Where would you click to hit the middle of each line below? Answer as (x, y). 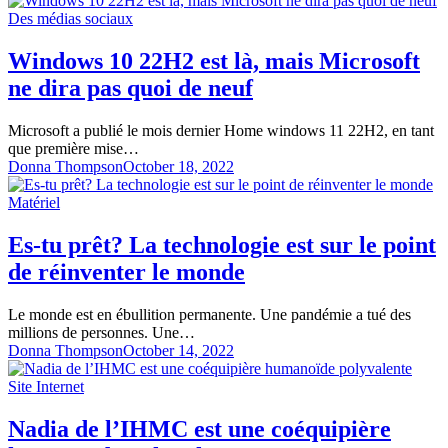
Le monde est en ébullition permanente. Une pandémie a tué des (209, 314)
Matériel (34, 203)
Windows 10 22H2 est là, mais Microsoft (214, 61)
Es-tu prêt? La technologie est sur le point (222, 245)
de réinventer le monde (126, 272)
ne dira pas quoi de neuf (130, 88)
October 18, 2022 (178, 167)
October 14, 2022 (178, 350)
